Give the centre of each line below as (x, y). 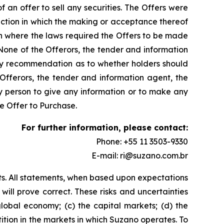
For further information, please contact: (105, 128)
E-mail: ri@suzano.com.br (140, 156)
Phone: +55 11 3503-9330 (142, 142)
